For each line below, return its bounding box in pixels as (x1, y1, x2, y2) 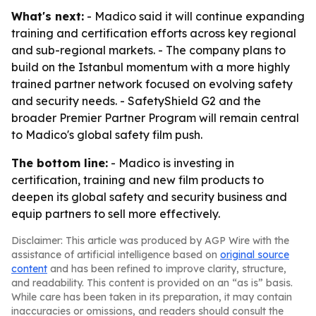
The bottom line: (11, 156, 108, 170)
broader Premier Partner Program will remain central (11, 111, 299, 125)
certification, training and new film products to (11, 173, 264, 187)
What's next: (11, 9, 84, 23)
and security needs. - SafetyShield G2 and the (11, 94, 261, 108)
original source (220, 248, 289, 261)
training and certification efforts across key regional (11, 26, 296, 40)
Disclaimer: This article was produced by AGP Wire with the (11, 234, 289, 247)
